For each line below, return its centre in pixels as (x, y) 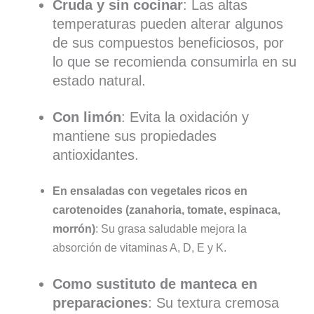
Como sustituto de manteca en (155, 284)
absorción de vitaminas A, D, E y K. (139, 248)
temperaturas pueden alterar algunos (168, 23)
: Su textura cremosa (213, 302)
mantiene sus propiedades (134, 136)
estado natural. (99, 80)
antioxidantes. (95, 155)
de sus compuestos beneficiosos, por (168, 42)
